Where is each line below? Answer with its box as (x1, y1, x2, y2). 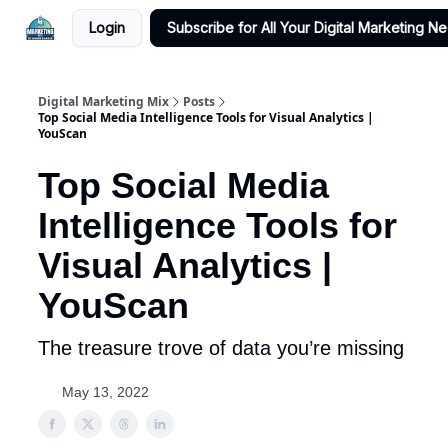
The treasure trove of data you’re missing (38, 337, 404, 359)
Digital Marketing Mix (38, 93, 169, 110)
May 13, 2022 (62, 384, 149, 400)
